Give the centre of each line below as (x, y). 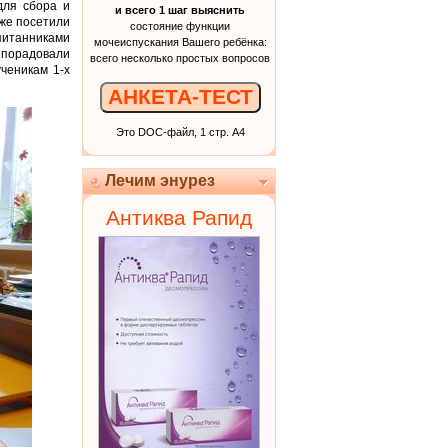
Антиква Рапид (179, 218)
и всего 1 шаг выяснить (180, 10)
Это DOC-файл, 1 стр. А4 (180, 131)
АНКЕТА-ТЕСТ (180, 97)
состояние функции (180, 26)
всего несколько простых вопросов (180, 58)
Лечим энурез (160, 180)
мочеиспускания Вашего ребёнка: (180, 42)
